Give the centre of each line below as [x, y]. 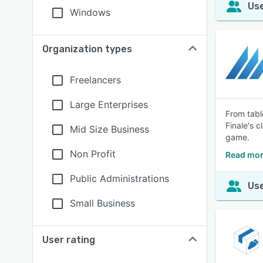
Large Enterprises [109, 104]
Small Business [102, 203]
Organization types [87, 49]
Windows [90, 12]
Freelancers [95, 80]
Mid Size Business [109, 129]
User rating [69, 240]
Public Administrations [119, 178]
